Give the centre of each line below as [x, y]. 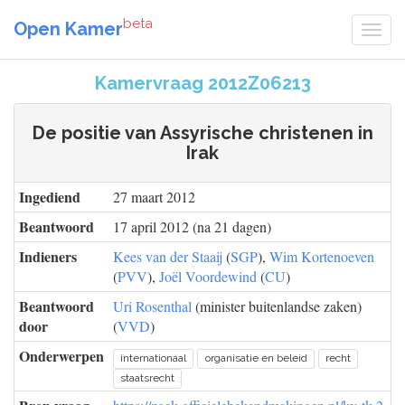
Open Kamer [68, 28]
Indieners [48, 256]
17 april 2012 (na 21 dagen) [192, 226]
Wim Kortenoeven [322, 256]
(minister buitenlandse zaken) [277, 306]
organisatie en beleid [256, 358]
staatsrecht [148, 378]
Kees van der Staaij [168, 256]
